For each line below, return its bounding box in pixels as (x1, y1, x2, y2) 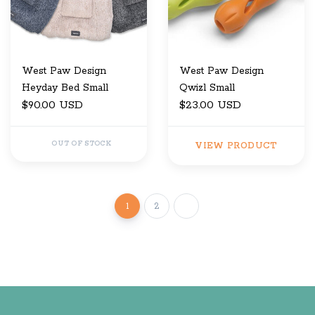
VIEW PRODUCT (195, 141, 278, 152)
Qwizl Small (179, 82, 235, 95)
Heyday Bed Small (22, 82, 108, 95)
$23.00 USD (179, 98, 241, 113)
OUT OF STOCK (51, 139, 112, 149)
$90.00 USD (22, 98, 83, 113)
